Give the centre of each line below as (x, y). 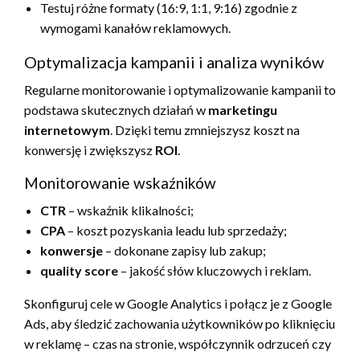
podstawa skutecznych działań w (116, 109)
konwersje (72, 250)
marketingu (243, 109)
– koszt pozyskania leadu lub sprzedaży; (176, 230)
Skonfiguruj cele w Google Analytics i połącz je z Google (178, 303)
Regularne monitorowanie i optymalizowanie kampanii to (180, 89)
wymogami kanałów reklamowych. (135, 27)
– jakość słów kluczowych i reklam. (215, 270)
